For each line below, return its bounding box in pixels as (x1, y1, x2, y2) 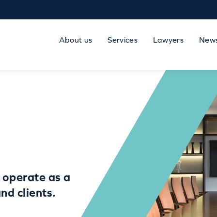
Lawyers (153, 35, 184, 44)
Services (108, 35, 138, 44)
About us (59, 35, 93, 44)
